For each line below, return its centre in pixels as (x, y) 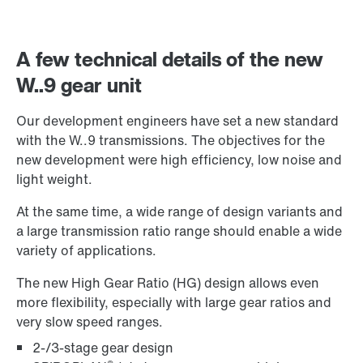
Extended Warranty (89, 183)
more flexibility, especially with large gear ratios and (174, 303)
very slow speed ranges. (90, 322)
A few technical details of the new (170, 60)
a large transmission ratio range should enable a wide (179, 231)
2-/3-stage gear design (103, 348)
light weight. (54, 179)
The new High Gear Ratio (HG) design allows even (168, 283)
